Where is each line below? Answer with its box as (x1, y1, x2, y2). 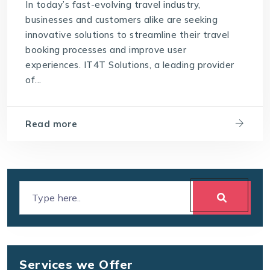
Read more (25, 118, 78, 130)
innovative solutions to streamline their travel (25, 29, 230, 41)
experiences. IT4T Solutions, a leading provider (25, 59, 234, 71)
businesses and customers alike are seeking (25, 14, 218, 26)
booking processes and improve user (25, 44, 187, 56)
